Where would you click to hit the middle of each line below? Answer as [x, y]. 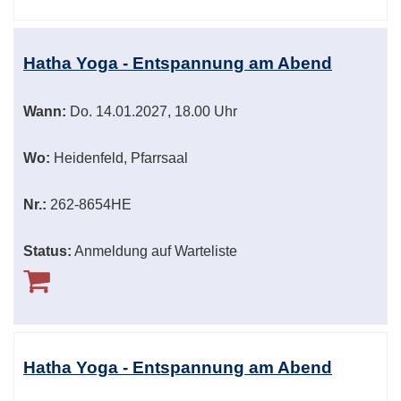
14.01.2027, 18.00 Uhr [165, 112]
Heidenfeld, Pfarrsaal [119, 158]
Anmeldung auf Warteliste [156, 252]
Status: [47, 252]
